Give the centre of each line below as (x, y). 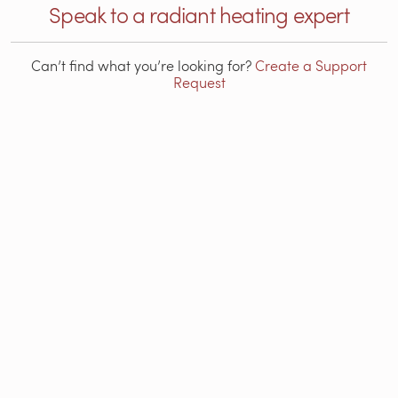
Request (199, 82)
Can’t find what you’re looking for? (143, 65)
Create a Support (311, 65)
